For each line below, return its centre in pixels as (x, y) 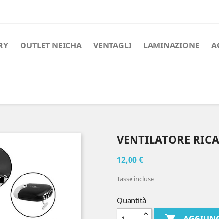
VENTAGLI (112, 45)
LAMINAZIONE (171, 45)
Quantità (131, 200)
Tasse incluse (135, 179)
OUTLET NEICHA (51, 45)
